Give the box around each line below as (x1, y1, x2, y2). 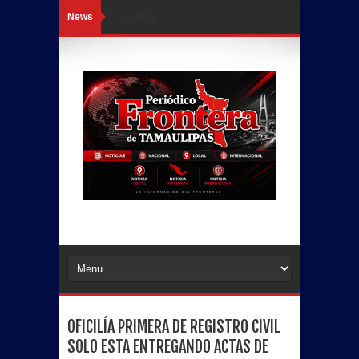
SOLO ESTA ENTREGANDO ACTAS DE (67, 337, 268, 357)
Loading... (119, 11, 162, 22)
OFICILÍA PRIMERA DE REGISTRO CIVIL (67, 317, 280, 337)
